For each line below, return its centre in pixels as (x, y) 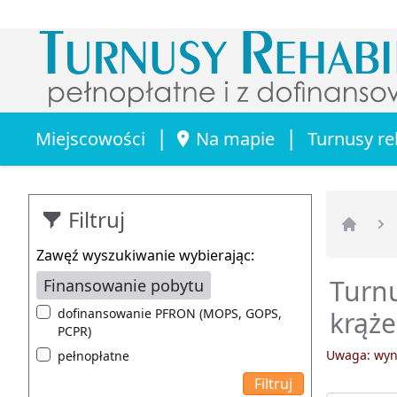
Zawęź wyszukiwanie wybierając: (145, 255)
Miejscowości (90, 138)
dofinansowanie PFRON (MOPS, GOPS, (170, 313)
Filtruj (97, 219)
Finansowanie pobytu (124, 285)
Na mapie (235, 138)
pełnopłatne (93, 355)
